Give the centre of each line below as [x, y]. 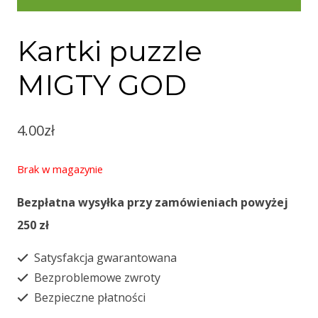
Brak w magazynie [60, 169]
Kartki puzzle [110, 51]
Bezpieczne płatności [88, 298]
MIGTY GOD [102, 85]
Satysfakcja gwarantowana [104, 258]
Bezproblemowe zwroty [96, 278]
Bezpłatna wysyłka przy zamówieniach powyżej [153, 203]
